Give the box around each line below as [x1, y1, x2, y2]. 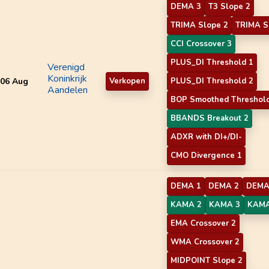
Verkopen [109, 75, 145, 86]
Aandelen [47, 83, 88, 97]
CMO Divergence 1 [171, 150, 242, 161]
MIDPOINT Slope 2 [171, 255, 243, 266]
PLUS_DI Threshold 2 [171, 75, 253, 86]
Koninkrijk [47, 71, 87, 85]
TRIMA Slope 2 [171, 19, 228, 31]
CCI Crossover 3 [171, 38, 232, 49]
